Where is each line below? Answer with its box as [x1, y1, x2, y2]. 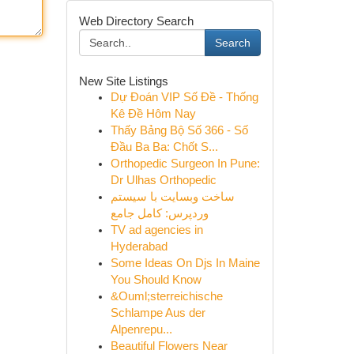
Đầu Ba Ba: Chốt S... [110, 141, 218, 153]
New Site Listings [78, 74, 168, 88]
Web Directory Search [78, 14, 194, 28]
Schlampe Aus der [110, 307, 205, 319]
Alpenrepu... [110, 323, 172, 336]
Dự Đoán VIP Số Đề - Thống [110, 91, 258, 104]
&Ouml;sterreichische [110, 290, 223, 303]
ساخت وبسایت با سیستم [110, 190, 235, 203]
